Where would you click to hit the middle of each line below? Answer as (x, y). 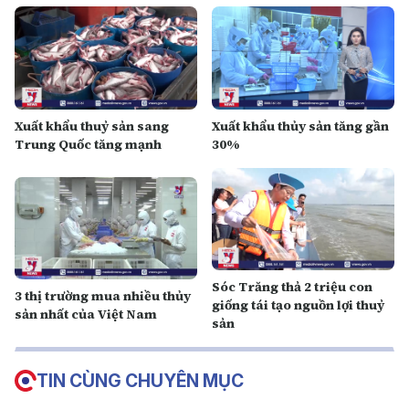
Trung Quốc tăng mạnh (88, 144)
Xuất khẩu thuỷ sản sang (92, 126)
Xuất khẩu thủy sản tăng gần (300, 126)
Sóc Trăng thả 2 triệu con (292, 287)
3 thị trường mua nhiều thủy (103, 296)
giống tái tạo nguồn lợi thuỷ (298, 305)
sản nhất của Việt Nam (86, 314)
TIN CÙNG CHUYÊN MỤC (140, 381)
